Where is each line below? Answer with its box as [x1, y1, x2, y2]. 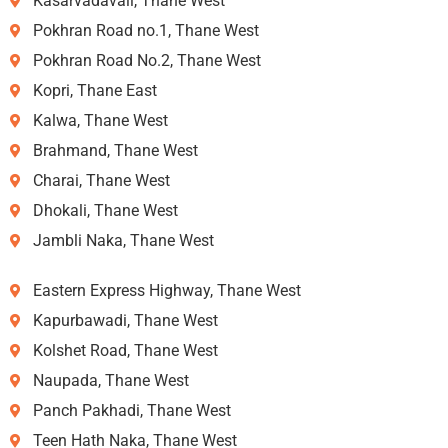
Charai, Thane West [32, 170, 170, 190]
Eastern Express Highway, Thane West [32, 280, 301, 300]
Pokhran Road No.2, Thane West [32, 50, 261, 70]
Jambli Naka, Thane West [32, 230, 214, 250]
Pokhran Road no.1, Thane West [32, 20, 259, 40]
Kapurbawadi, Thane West [32, 310, 218, 330]
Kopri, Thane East [32, 80, 157, 100]
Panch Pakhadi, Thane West [32, 400, 231, 420]
